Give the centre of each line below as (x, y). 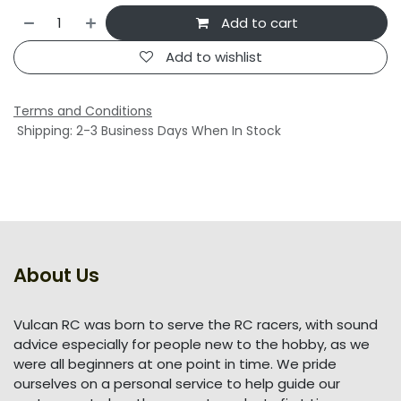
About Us (56, 276)
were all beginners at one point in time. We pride (175, 364)
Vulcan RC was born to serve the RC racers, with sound (196, 325)
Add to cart (257, 22)
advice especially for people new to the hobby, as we (192, 345)
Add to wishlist (213, 56)
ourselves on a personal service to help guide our (177, 384)
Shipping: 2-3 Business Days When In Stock (147, 131)
